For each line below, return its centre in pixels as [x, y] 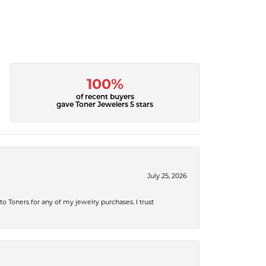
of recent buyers [105, 98]
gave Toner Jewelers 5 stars [105, 105]
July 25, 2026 [167, 176]
